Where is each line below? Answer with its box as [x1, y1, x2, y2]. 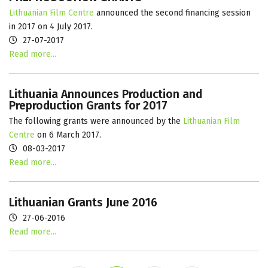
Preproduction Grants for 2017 [9, 98, 167, 112]
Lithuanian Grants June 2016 [9, 195, 157, 209]
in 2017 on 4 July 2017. [9, 21, 95, 32]
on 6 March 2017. [37, 129, 101, 140]
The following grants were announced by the [9, 115, 181, 126]
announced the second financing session [94, 7, 251, 18]
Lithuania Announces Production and [9, 87, 202, 101]
